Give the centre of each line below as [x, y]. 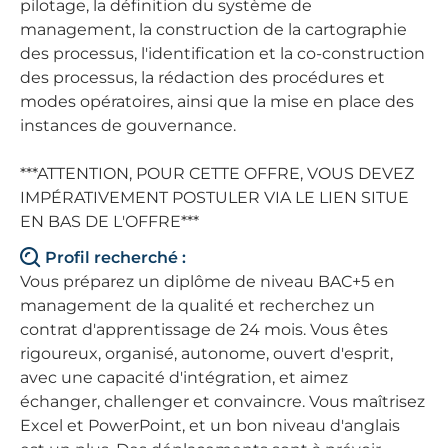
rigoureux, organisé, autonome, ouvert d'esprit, [206, 353]
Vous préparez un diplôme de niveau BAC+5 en [207, 281]
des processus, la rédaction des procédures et [202, 77]
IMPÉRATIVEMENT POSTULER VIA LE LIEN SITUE [214, 197]
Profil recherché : [115, 257]
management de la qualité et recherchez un [197, 305]
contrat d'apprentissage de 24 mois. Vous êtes [204, 329]
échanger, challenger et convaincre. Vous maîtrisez [222, 401]
